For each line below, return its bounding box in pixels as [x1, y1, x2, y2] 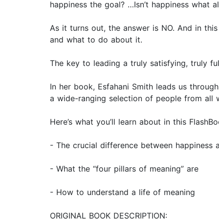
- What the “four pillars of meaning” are [50, 164, 198, 174]
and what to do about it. [50, 35, 142, 45]
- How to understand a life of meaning [50, 187, 195, 197]
